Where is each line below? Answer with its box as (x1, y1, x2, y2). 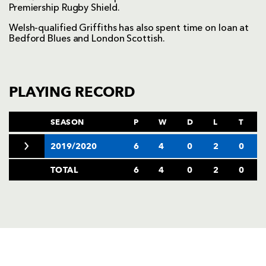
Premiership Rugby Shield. (9, 4, 120, 14)
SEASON (50, 117, 84, 127)
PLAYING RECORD (9, 83, 135, 101)
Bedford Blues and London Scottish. (9, 34, 165, 45)
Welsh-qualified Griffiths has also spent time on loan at (9, 24, 249, 34)
